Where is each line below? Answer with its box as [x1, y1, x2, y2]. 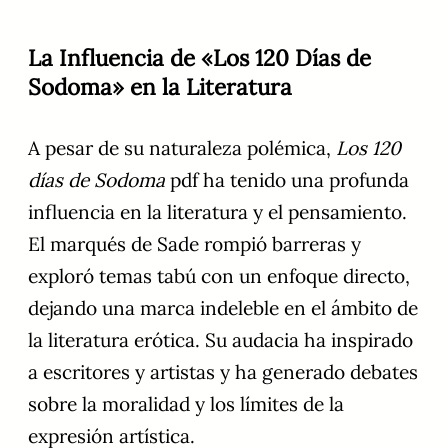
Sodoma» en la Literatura [28, 72, 292, 102]
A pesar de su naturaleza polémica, [28, 136, 336, 161]
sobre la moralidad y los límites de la [28, 392, 344, 417]
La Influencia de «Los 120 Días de [28, 43, 371, 73]
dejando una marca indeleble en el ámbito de [28, 296, 418, 321]
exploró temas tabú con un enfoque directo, [28, 264, 410, 289]
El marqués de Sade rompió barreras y [28, 232, 361, 257]
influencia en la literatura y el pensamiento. [28, 200, 407, 225]
